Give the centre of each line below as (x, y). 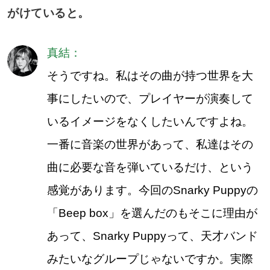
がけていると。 (48, 13)
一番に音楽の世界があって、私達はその (150, 145)
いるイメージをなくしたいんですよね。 (150, 122)
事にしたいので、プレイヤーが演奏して (150, 99)
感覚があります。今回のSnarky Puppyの (152, 190)
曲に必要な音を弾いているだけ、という (150, 168)
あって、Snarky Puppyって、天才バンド (152, 236)
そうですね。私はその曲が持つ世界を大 (150, 76)
